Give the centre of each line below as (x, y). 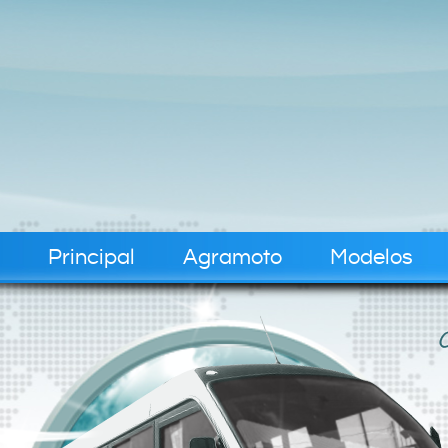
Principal (91, 257)
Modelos (371, 257)
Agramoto (232, 257)
